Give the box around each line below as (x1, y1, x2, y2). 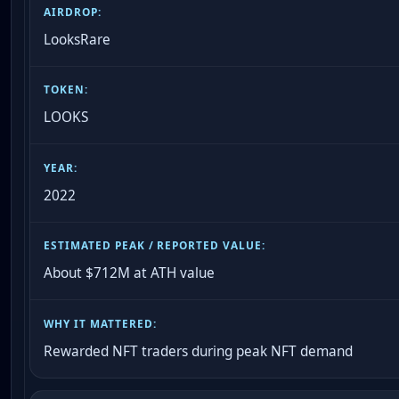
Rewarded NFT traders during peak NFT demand (44, 341, 354, 361)
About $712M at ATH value (44, 264, 216, 283)
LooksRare (44, 29, 111, 49)
